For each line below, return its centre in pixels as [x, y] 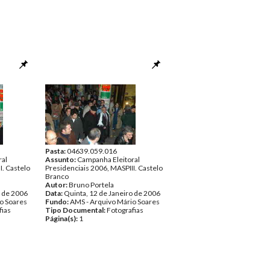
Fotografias [125, 210]
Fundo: [58, 202]
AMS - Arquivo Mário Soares [115, 202]
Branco [57, 176]
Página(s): [62, 218]
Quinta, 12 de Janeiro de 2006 [112, 193]
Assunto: [61, 159]
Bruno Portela [91, 185]
